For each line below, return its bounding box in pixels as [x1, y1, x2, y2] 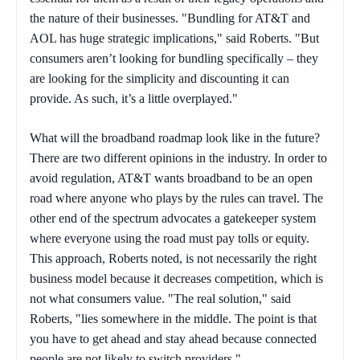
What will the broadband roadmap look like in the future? [30, 131, 320, 145]
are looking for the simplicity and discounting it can [30, 72, 289, 86]
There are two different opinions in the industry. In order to [30, 151, 327, 166]
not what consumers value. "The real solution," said [30, 292, 291, 306]
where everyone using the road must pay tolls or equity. [30, 231, 309, 246]
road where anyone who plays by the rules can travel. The [30, 191, 323, 206]
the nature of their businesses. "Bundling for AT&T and [30, 11, 310, 26]
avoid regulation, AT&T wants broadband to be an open [30, 171, 313, 186]
